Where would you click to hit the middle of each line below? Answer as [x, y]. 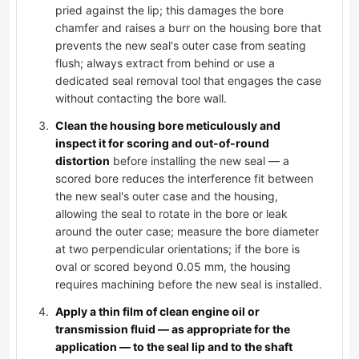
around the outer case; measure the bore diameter [187, 232]
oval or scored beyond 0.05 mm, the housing [173, 267]
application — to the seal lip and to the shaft [174, 347]
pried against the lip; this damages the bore [169, 10]
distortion [83, 161]
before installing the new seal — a [200, 161]
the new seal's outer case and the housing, [167, 196]
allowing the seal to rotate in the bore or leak [171, 214]
